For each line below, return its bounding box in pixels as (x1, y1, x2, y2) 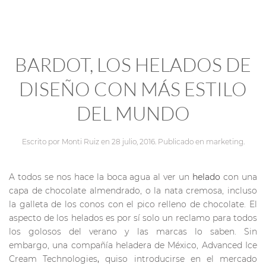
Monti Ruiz (61, 137, 99, 147)
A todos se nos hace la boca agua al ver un (9, 172, 193, 183)
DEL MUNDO (76, 102, 190, 125)
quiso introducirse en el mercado (105, 254, 258, 265)
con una (220, 172, 258, 183)
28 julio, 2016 (111, 137, 155, 147)
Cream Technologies (9, 254, 98, 265)
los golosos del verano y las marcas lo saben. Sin (9, 226, 257, 237)
